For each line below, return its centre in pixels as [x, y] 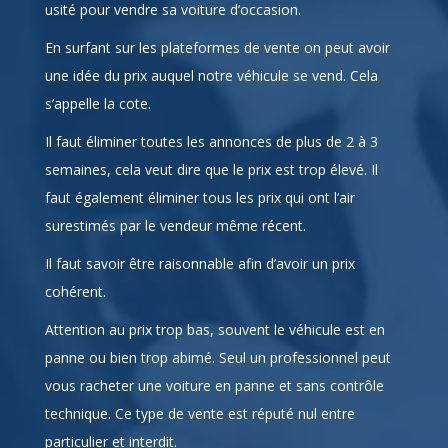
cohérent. [75, 332]
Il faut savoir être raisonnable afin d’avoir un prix [199, 304]
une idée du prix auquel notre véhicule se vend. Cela [211, 116]
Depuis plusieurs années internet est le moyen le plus [216, 22]
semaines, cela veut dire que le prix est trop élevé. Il [211, 210]
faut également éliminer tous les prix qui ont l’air [199, 238]
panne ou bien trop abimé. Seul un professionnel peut [217, 398]
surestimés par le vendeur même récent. [175, 266]
